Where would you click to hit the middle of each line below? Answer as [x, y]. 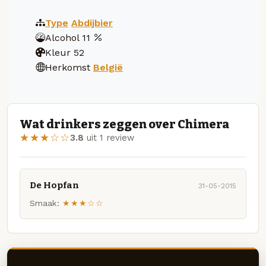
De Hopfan [54, 185]
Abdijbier [92, 23]
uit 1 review [109, 138]
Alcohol [62, 37]
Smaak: [45, 203]
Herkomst [68, 67]
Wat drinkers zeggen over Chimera [124, 124]
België [108, 67]
